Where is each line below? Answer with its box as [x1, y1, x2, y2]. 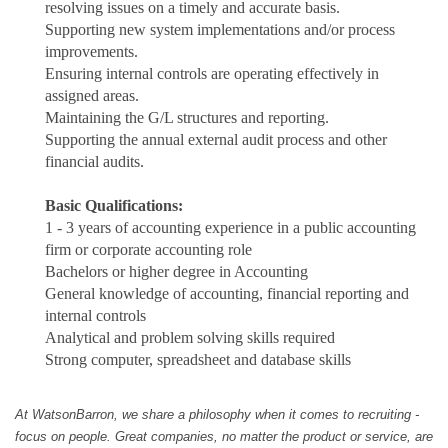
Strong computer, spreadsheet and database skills [45, 351, 351, 368]
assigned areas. [45, 87, 139, 104]
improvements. [45, 43, 138, 60]
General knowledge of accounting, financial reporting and [45, 285, 409, 302]
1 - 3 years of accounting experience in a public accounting [45, 219, 416, 236]
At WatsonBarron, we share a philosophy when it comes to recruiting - [15, 407, 419, 422]
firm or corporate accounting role [45, 241, 252, 258]
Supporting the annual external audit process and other [45, 131, 387, 148]
